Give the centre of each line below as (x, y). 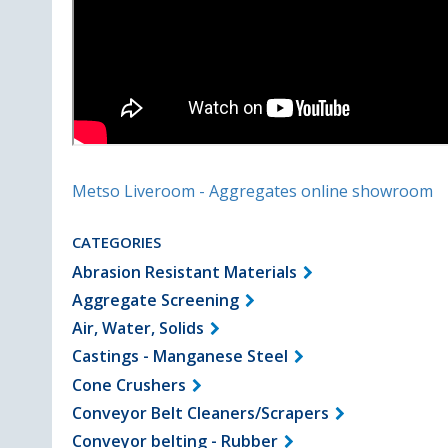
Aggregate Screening (155, 300)
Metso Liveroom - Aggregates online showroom (252, 190)
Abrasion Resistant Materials (184, 271)
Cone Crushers (129, 384)
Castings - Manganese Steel (180, 356)
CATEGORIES (116, 241)
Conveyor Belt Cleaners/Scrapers (200, 412)
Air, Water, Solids (138, 328)
